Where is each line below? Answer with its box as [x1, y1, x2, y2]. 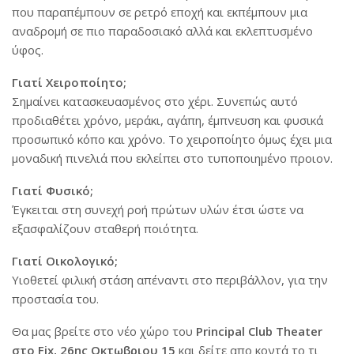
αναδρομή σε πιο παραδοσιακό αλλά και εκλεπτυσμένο [12, 23, 313, 39]
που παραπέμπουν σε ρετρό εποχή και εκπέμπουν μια [12, 4, 307, 20]
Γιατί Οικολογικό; [12, 253, 118, 269]
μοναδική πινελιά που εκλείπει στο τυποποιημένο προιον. [12, 150, 333, 166]
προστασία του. [12, 291, 99, 307]
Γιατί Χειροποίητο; [12, 74, 126, 90]
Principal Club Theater [196, 323, 322, 339]
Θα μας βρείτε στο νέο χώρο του [12, 323, 196, 339]
